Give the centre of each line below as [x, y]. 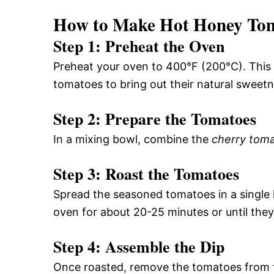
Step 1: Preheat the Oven [139, 46]
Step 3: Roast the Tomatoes [146, 173]
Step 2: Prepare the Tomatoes [155, 118]
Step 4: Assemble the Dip [139, 246]
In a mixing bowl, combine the [132, 139]
